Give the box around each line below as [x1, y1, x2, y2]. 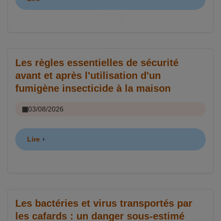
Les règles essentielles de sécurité [15, 57, 179, 68]
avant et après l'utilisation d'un [15, 70, 161, 81]
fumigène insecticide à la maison [15, 82, 171, 94]
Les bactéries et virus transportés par [15, 197, 192, 209]
